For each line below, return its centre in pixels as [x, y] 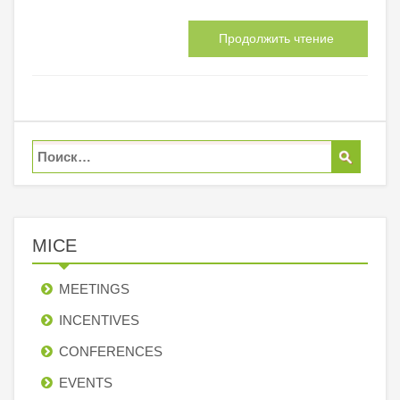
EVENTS [86, 382]
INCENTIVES [99, 320]
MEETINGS [94, 288]
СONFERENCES [111, 351]
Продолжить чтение [278, 38]
